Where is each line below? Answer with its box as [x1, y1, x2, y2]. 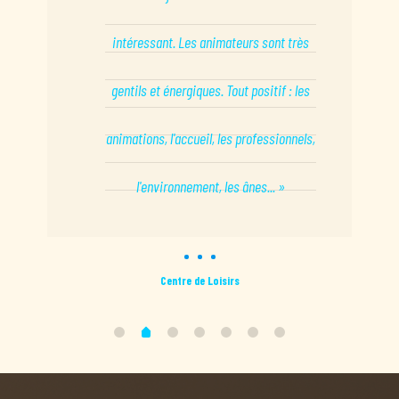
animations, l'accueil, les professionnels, [106, 127, 315, 148]
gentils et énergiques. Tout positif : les [111, 79, 310, 100]
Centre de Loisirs [159, 273, 240, 288]
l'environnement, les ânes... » [136, 175, 285, 196]
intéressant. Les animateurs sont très [112, 31, 309, 52]
